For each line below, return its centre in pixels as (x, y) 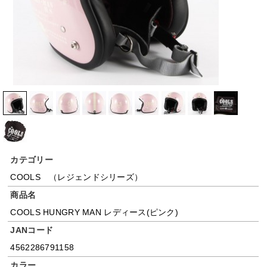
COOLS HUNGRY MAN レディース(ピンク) (94, 212)
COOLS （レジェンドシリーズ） (77, 177)
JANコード (32, 230)
